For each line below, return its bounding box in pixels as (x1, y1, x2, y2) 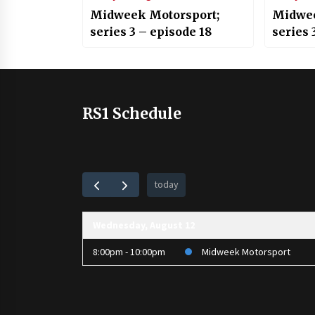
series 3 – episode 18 (90, 25, 212, 39)
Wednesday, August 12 (93, 219, 195, 232)
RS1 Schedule (82, 103, 181, 123)
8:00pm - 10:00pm (93, 245, 165, 259)
